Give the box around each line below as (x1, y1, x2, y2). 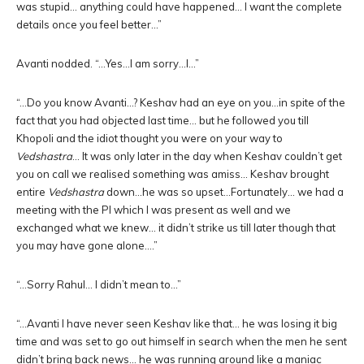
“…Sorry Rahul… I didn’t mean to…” (16, 278, 181, 291)
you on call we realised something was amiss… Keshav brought (16, 167, 329, 180)
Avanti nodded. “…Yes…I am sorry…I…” (16, 57, 199, 70)
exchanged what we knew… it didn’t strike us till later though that (16, 221, 336, 234)
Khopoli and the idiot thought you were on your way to (16, 132, 283, 145)
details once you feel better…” (16, 18, 162, 31)
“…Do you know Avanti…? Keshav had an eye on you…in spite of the (16, 96, 345, 109)
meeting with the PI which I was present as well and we (16, 203, 291, 216)
